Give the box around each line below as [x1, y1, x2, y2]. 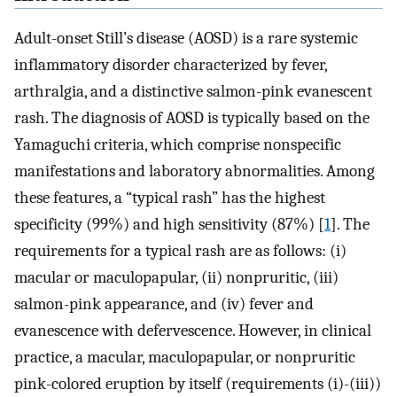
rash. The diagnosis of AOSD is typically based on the [14, 107, 370, 128]
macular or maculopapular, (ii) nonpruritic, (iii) [14, 267, 339, 287]
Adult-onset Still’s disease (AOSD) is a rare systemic [14, 27, 358, 48]
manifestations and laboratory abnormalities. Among [14, 160, 375, 181]
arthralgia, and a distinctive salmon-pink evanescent [14, 81, 372, 101]
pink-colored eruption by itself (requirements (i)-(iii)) [14, 373, 381, 393]
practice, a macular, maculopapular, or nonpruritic [14, 346, 355, 367]
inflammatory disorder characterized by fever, [14, 54, 327, 74]
